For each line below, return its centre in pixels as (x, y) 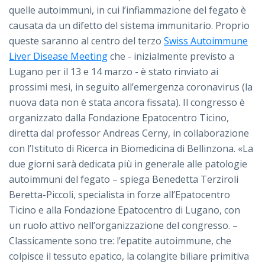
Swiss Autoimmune (206, 41)
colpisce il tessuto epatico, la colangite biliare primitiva (129, 256)
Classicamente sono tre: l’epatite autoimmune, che (120, 241)
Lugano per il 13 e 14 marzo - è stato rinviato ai (114, 72)
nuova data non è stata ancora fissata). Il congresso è (127, 103)
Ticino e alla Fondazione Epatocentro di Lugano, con (125, 210)
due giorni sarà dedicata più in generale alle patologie (128, 164)
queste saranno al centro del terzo (86, 41)
